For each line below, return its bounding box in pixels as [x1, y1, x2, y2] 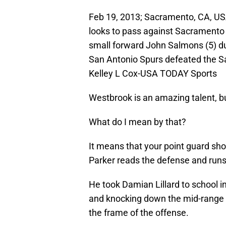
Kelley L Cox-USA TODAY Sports [89, 68, 217, 79]
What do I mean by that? [89, 117, 186, 128]
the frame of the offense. [89, 207, 189, 218]
